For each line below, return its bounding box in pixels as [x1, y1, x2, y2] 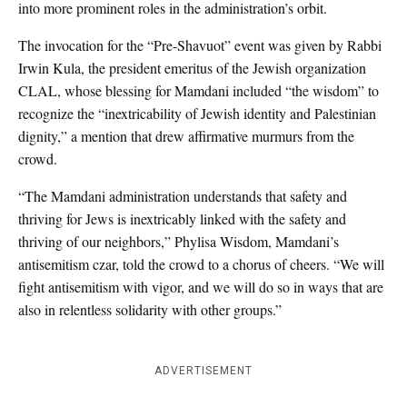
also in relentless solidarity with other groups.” [18, 300, 282, 320]
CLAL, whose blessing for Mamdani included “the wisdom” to [18, 81, 379, 101]
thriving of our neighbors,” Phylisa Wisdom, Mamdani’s [18, 232, 339, 252]
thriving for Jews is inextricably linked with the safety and [18, 209, 346, 229]
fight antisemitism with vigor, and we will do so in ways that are [18, 277, 383, 297]
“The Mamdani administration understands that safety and [18, 186, 347, 206]
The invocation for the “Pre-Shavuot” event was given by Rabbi [18, 35, 382, 55]
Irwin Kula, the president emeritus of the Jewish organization [18, 58, 366, 78]
